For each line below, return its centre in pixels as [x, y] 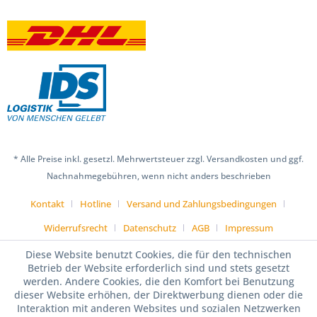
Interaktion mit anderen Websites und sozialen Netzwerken [158, 308]
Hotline [95, 203]
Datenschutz [150, 227]
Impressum [249, 227]
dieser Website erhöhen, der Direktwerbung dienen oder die [158, 295]
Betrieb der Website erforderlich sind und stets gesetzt [158, 268]
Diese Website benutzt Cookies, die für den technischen [158, 254]
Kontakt [47, 203]
